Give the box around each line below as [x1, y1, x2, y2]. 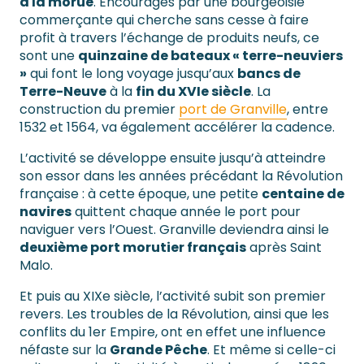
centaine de [262, 184, 344, 204]
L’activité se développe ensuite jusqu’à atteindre [19, 149, 326, 168]
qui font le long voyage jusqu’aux [27, 64, 237, 84]
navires [19, 202, 71, 222]
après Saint [246, 238, 322, 258]
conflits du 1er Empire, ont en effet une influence [19, 323, 326, 342]
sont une [19, 46, 78, 66]
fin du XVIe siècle [136, 82, 251, 102]
